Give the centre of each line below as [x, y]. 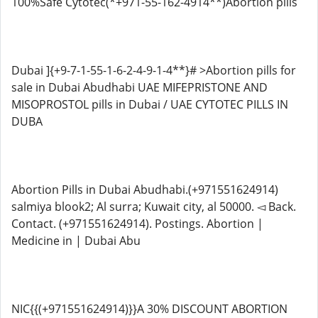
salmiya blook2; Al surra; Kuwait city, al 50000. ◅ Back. [154, 207]
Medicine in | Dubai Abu [76, 241]
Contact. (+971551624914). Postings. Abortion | [137, 224]
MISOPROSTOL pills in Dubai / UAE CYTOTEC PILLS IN [150, 104]
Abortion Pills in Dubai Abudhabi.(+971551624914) [145, 190]
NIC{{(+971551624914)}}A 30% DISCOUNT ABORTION [149, 309]
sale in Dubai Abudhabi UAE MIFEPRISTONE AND [139, 87]
